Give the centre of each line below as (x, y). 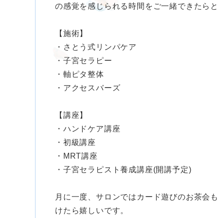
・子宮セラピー (84, 61)
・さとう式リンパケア (96, 47)
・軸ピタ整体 (80, 74)
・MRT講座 (76, 156)
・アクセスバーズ (88, 88)
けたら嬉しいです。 (92, 211)
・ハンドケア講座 (88, 129)
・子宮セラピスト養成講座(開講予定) (123, 170)
